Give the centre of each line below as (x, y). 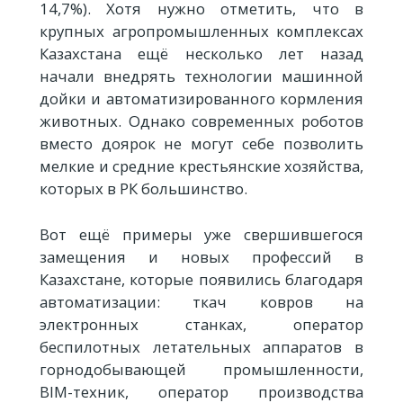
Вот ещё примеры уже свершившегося (201, 234)
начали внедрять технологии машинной (201, 76)
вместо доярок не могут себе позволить (201, 144)
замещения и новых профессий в (201, 256)
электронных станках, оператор (201, 324)
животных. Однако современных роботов (201, 121)
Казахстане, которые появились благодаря (201, 279)
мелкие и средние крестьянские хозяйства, (201, 166)
